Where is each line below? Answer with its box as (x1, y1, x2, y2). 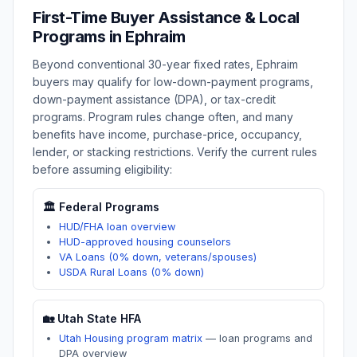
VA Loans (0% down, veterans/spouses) (59, 251, 257, 263)
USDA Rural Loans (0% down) (59, 266, 204, 278)
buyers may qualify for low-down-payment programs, (33, 75, 313, 88)
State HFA (84, 312, 141, 325)
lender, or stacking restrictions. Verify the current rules (33, 145, 317, 159)
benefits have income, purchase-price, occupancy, (33, 127, 302, 141)
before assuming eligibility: (33, 163, 172, 176)
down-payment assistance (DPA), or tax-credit (33, 92, 276, 106)
